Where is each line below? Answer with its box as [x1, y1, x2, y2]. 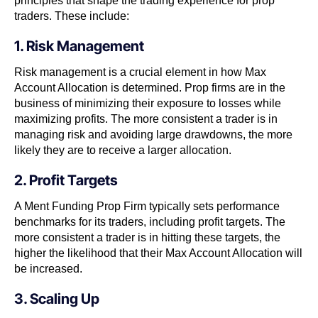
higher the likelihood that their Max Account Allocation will [14, 246, 302, 259]
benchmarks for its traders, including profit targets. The [14, 215, 285, 228]
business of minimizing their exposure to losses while [14, 97, 281, 109]
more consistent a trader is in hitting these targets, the [14, 231, 280, 243]
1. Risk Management [14, 37, 144, 55]
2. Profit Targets [14, 171, 118, 189]
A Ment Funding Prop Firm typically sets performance [14, 199, 280, 212]
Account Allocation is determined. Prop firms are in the [14, 81, 285, 94]
